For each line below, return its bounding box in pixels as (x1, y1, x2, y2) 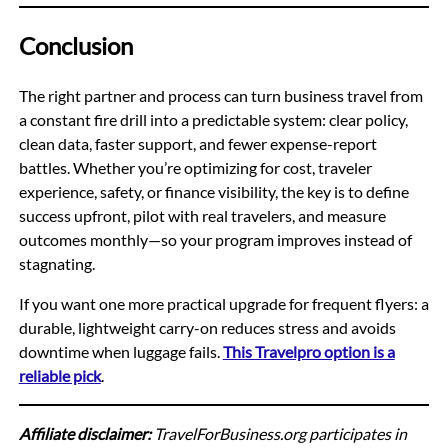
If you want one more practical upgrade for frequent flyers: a (18, 294, 429, 314)
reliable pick (18, 366, 101, 386)
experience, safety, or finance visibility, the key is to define (18, 182, 409, 202)
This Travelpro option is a (222, 342, 395, 362)
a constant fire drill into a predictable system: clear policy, (18, 110, 408, 130)
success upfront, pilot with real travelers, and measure (18, 206, 386, 226)
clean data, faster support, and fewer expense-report (18, 134, 377, 154)
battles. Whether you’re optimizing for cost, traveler (18, 158, 372, 178)
